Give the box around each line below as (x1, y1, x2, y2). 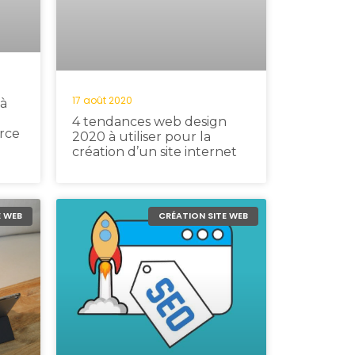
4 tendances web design (72, 113, 227, 129)
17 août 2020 (72, 93, 132, 107)
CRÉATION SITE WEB (158, 209, 248, 223)
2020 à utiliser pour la (72, 128, 211, 144)
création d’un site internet (72, 143, 237, 159)
